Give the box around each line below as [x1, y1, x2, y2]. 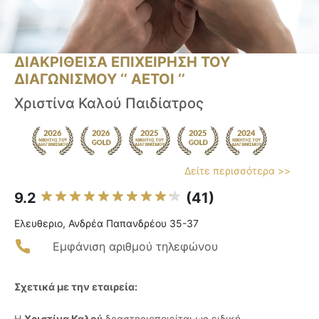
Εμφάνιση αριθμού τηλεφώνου [53, 239, 218, 254]
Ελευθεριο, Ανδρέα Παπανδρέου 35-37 [14, 217, 199, 230]
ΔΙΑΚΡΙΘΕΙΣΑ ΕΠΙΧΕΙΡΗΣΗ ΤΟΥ [14, 53, 230, 71]
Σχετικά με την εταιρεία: [14, 281, 137, 293]
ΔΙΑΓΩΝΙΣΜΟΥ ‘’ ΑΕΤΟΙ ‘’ [14, 70, 185, 88]
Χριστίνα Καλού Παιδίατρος [14, 95, 204, 113]
